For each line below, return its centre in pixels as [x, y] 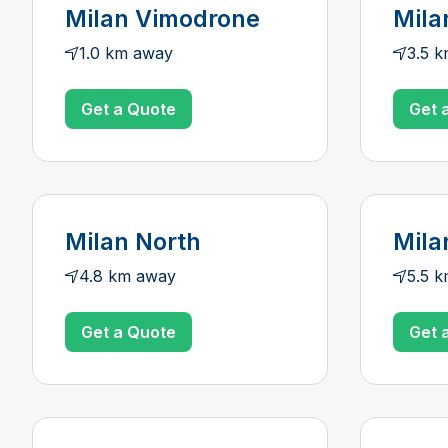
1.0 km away [126, 53]
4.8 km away [127, 276]
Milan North [133, 241]
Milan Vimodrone [162, 18]
